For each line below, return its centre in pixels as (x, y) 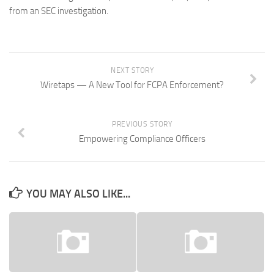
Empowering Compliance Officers (142, 139)
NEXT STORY (132, 70)
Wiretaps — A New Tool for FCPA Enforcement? (132, 85)
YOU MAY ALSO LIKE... (78, 194)
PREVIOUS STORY (142, 124)
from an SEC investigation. (59, 11)
